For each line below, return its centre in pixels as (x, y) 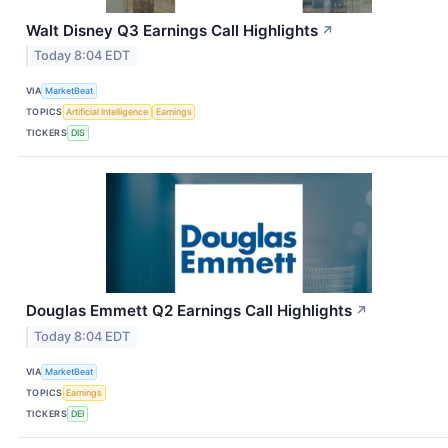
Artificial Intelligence (107, 111)
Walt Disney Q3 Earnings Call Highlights (172, 30)
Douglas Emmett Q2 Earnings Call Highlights (189, 311)
